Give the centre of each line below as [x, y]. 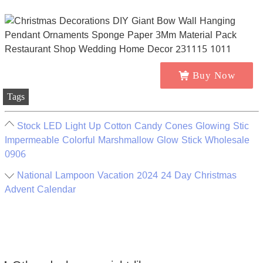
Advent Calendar [40, 190]
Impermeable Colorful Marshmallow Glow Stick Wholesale [127, 140]
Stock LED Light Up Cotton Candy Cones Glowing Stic [133, 126]
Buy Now [214, 75]
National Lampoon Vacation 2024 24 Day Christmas [127, 176]
